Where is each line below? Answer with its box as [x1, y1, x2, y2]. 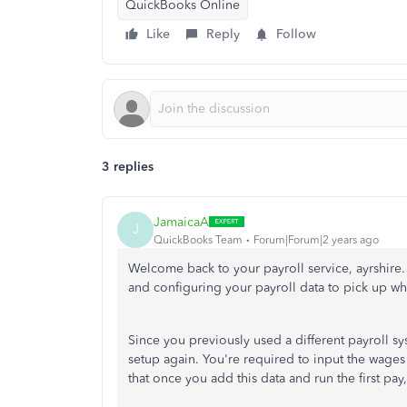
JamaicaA [154, 213, 209, 230]
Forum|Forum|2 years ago [253, 233, 379, 246]
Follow [276, 26, 316, 42]
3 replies [102, 159, 154, 174]
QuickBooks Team [154, 233, 243, 246]
